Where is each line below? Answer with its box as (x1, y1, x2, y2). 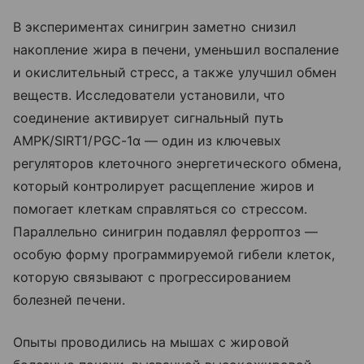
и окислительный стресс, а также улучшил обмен (13, 63, 337, 80)
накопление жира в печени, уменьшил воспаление (13, 41, 340, 58)
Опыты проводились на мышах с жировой (13, 333, 289, 350)
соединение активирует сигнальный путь (13, 109, 284, 126)
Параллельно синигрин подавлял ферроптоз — (13, 223, 318, 240)
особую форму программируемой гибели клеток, (13, 245, 336, 262)
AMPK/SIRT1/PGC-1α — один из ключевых (13, 132, 281, 149)
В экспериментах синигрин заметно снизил (13, 18, 296, 35)
